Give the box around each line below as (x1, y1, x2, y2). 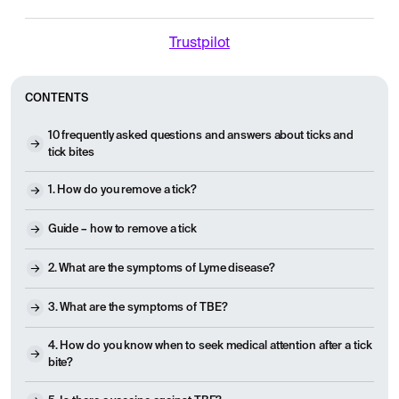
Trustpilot (169, 36, 230, 51)
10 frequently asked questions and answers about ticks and (47, 129, 354, 142)
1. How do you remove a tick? (47, 184, 197, 197)
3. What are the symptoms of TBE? (47, 301, 228, 313)
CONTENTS (25, 92, 88, 104)
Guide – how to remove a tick (47, 224, 197, 236)
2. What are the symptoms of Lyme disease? (47, 263, 275, 275)
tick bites (47, 146, 94, 159)
